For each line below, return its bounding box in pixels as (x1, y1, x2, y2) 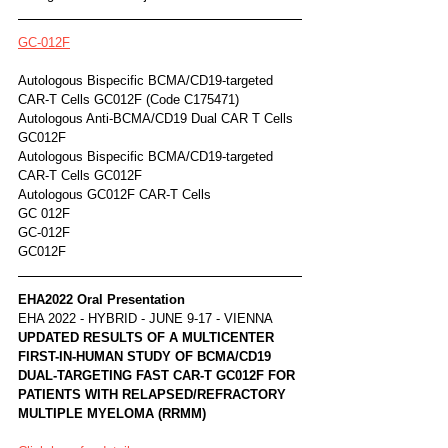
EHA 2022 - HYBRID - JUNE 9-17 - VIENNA (18, 310, 273, 326)
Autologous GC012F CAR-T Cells (18, 186, 211, 202)
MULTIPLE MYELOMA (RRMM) (18, 405, 206, 421)
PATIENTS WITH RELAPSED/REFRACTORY (18, 386, 290, 402)
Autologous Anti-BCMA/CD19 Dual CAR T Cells (18, 110, 297, 126)
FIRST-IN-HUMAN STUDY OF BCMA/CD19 (18, 348, 275, 364)
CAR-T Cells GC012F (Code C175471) (239, 91, 258, 107)
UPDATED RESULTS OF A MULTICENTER (18, 329, 278, 345)
